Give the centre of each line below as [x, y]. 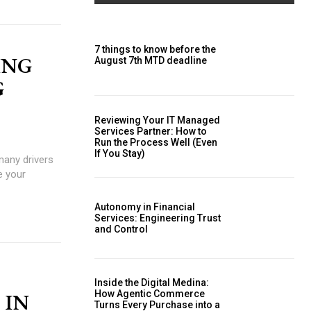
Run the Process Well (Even [156, 142]
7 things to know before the [155, 50]
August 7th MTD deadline [151, 61]
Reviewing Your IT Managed [157, 120]
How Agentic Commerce [150, 294]
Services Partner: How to [151, 131]
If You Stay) [120, 153]
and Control [121, 229]
